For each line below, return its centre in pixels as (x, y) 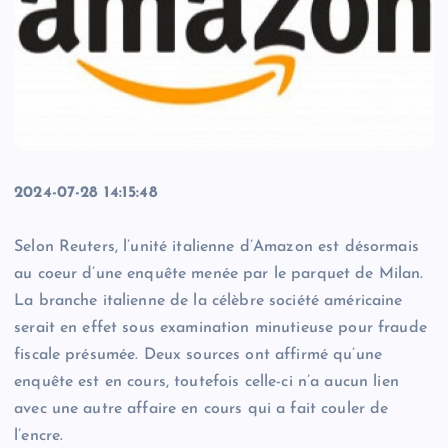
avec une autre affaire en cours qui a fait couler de (201, 409)
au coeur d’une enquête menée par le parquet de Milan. (219, 274)
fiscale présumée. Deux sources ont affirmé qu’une (198, 355)
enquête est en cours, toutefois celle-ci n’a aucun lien (206, 382)
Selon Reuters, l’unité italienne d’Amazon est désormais (216, 247)
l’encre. (39, 436)
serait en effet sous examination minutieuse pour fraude (220, 328)
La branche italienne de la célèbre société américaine (208, 301)
